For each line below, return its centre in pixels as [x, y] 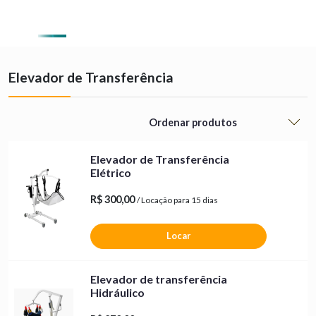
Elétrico [111, 172]
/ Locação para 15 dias [177, 200]
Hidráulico [117, 292]
